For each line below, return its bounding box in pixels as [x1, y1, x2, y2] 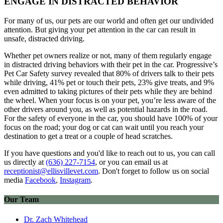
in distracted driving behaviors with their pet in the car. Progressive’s [4, 60, 218, 69]
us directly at [4, 158, 46, 167]
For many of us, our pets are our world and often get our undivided [4, 16, 214, 25]
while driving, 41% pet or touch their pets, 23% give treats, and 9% [4, 78, 214, 87]
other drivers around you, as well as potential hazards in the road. [4, 105, 208, 114]
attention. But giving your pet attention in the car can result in [4, 25, 196, 34]
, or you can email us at [95, 158, 168, 167]
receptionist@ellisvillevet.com [4, 167, 98, 176]
